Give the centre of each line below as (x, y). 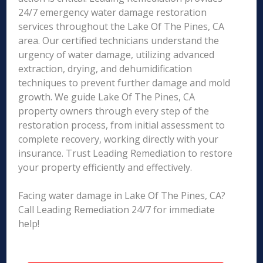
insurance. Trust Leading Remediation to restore (126, 153)
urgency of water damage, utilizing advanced (117, 55)
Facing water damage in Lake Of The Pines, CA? (122, 195)
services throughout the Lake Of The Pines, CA (122, 26)
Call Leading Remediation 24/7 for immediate (117, 210)
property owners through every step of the (114, 111)
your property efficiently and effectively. (105, 167)
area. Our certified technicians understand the (119, 41)
